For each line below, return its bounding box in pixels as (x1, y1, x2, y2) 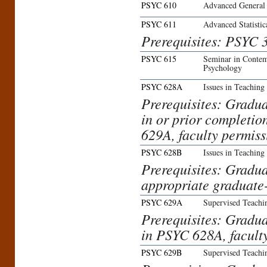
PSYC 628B (141, 147, 182, 159)
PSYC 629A (141, 197, 182, 209)
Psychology (203, 62, 242, 74)
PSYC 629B (141, 247, 182, 259)
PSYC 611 (141, 18, 176, 30)
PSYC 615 (141, 53, 176, 65)
